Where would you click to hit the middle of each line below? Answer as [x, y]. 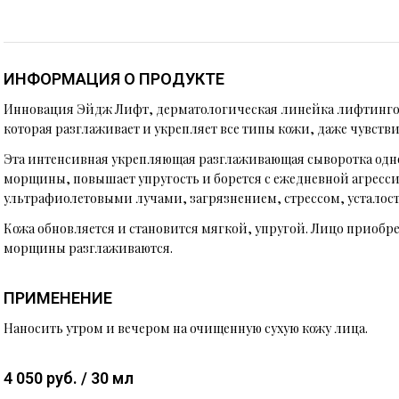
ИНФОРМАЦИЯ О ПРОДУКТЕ [114, 79]
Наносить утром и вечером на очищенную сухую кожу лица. [186, 328]
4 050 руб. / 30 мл [69, 378]
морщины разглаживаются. [88, 248]
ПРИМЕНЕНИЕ [58, 298]
